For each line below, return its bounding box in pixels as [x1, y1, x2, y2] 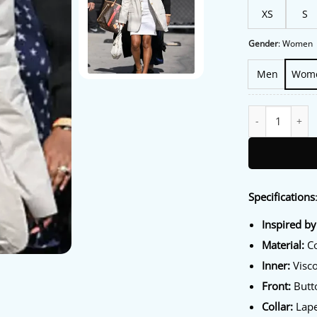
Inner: [262, 258, 291, 273]
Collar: [262, 299, 294, 313]
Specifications [248, 189, 315, 204]
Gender [248, 38, 278, 50]
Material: [262, 238, 305, 253]
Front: [262, 279, 292, 294]
